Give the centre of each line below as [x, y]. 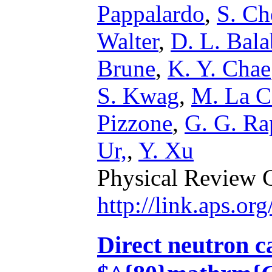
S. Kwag [138, 96]
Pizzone [135, 123]
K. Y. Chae [219, 68]
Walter [128, 41]
